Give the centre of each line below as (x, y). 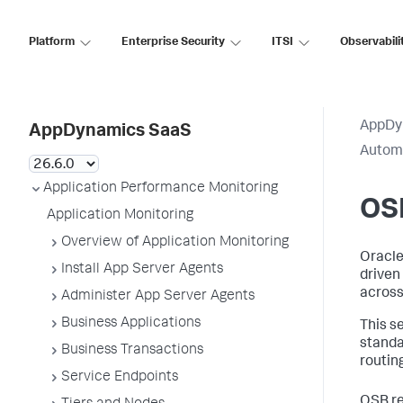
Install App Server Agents (142, 270)
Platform (52, 42)
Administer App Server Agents (158, 297)
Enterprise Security (173, 42)
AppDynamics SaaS (110, 132)
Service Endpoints (120, 378)
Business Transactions (132, 351)
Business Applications (131, 324)
